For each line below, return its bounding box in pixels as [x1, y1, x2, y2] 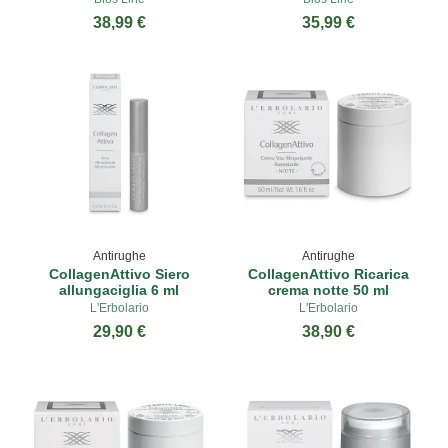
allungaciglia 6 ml [59, 281, 180, 298]
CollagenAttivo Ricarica [248, 265, 410, 282]
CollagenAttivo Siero [48, 265, 190, 282]
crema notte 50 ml [268, 281, 390, 298]
